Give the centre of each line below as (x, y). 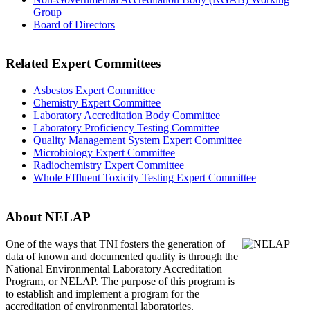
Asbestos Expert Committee (94, 91)
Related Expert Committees (83, 64)
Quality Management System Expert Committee (138, 140)
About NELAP (48, 217)
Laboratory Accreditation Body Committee (127, 116)
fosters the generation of (173, 244)
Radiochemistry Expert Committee (109, 165)
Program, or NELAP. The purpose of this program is (120, 281)
